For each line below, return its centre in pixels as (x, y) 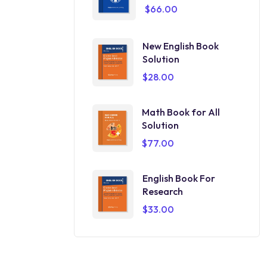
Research (162, 191)
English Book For (178, 178)
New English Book (180, 46)
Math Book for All (181, 112)
